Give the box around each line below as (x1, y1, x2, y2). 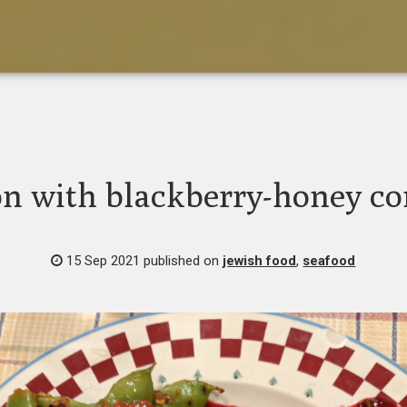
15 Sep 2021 (66, 252, 141, 269)
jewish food (223, 252, 297, 269)
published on (140, 252, 223, 269)
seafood (303, 252, 356, 269)
